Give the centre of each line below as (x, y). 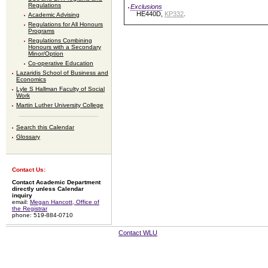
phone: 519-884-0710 (42, 215)
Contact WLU (138, 233)
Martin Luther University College (60, 105)
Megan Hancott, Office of (65, 202)
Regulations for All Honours (66, 25)
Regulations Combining (60, 41)
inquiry (22, 196)
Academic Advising (54, 15)
